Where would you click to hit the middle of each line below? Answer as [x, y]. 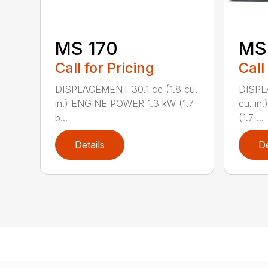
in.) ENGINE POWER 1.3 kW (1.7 [125, 104]
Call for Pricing [105, 68]
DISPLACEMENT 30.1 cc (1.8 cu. [127, 89]
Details [90, 145]
